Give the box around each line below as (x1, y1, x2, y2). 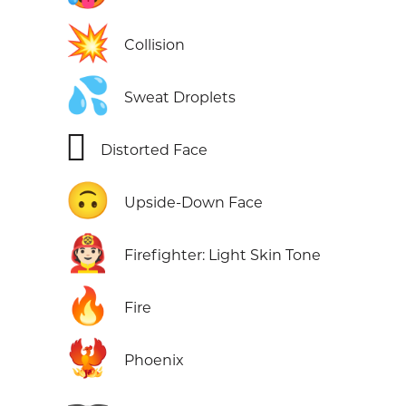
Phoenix (124, 352, 184, 370)
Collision (124, 36, 185, 54)
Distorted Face (101, 141, 208, 159)
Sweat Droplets (124, 89, 236, 107)
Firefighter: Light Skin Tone (124, 246, 321, 265)
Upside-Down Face (124, 194, 263, 212)
